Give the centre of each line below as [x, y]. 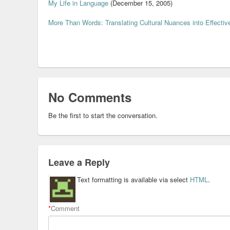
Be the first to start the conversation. [103, 115]
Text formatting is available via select [133, 179]
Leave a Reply [79, 162]
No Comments [90, 97]
